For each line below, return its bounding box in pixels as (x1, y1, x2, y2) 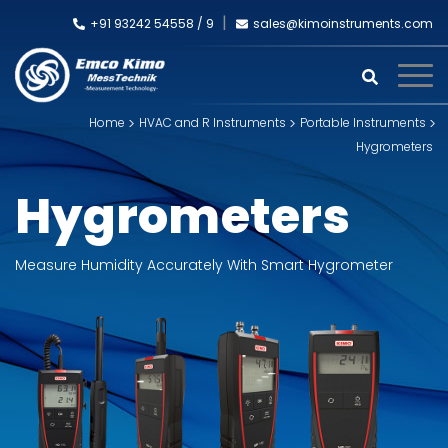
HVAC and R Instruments (139, 114, 286, 131)
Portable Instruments (300, 114, 426, 131)
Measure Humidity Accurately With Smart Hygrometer (15, 255, 393, 275)
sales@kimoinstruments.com (253, 14, 433, 32)
